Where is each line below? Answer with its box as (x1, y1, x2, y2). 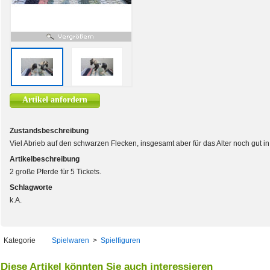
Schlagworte (10, 183, 52, 192)
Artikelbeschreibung (10, 155, 80, 163)
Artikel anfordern (22, 95, 87, 104)
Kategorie (4, 236, 36, 245)
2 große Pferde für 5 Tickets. (10, 168, 101, 176)
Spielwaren (52, 236, 89, 245)
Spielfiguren (101, 236, 140, 245)
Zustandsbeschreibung (10, 127, 89, 135)
